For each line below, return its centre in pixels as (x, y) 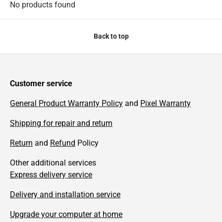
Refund (63, 143)
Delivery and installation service (65, 194)
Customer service (41, 83)
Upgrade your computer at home (66, 214)
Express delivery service (51, 174)
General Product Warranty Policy (66, 103)
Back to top (111, 36)
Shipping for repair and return (61, 123)
